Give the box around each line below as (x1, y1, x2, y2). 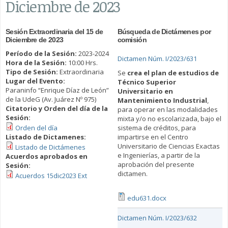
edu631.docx (127, 193, 166, 203)
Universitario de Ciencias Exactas (117, 141, 220, 151)
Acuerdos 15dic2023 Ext (15, 171, 87, 181)
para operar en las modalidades (117, 105, 218, 115)
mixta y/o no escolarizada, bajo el (117, 114, 221, 124)
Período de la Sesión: (6, 49, 78, 59)
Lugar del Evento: (6, 76, 67, 86)
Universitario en (117, 87, 173, 96)
